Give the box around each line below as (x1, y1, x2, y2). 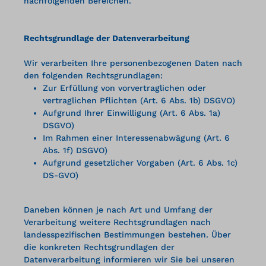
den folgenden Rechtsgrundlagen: (24, 70, 163, 80)
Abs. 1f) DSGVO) (43, 145, 107, 155)
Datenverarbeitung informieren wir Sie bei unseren (24, 254, 235, 264)
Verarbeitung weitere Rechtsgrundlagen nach (24, 217, 211, 227)
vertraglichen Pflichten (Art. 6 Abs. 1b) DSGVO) (43, 95, 235, 105)
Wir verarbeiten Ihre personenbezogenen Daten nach (24, 58, 242, 68)
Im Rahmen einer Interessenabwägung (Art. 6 (43, 132, 230, 142)
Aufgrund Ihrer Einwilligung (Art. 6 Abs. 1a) (43, 107, 220, 118)
